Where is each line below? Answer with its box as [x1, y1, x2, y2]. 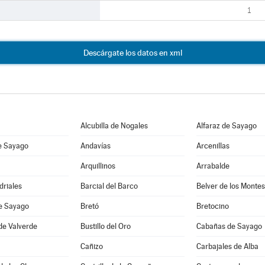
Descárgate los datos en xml [83, 48, 182, 57]
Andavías [80, 141, 111, 150]
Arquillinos [80, 161, 115, 170]
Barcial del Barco [80, 182, 138, 190]
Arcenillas [196, 141, 230, 150]
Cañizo [80, 242, 103, 251]
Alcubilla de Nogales [80, 121, 148, 130]
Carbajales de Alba [196, 242, 258, 251]
